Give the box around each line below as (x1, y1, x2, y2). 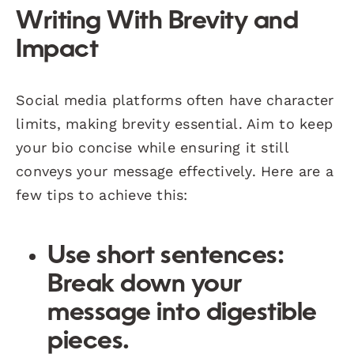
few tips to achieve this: (16, 186, 188, 203)
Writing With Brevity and (16, 9, 299, 35)
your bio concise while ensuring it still (16, 138, 288, 156)
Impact (16, 37, 99, 63)
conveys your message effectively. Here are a (16, 162, 333, 179)
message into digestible (47, 300, 317, 326)
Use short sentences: (47, 243, 284, 269)
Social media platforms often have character (16, 91, 334, 108)
